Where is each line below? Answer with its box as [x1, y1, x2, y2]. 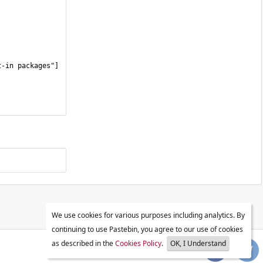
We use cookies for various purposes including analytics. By [52, 210, 245, 220]
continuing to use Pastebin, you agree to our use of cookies [52, 224, 243, 234]
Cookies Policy [115, 238, 161, 248]
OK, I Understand [170, 238, 226, 248]
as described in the [52, 238, 115, 248]
